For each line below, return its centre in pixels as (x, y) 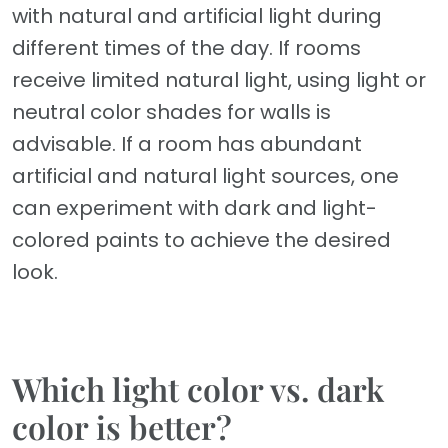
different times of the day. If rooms (186, 48)
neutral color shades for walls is (171, 112)
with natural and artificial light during (197, 16)
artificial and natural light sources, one (205, 176)
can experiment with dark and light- (194, 208)
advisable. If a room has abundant (187, 144)
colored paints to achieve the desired (201, 240)
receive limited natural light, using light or (219, 80)
